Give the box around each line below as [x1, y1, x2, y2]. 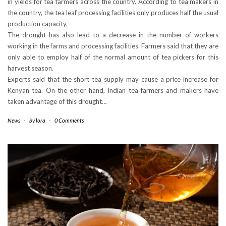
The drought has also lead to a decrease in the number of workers [8, 30, 218, 39]
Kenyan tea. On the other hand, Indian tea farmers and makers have [8, 86, 218, 94]
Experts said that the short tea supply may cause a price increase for [8, 75, 218, 83]
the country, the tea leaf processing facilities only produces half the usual [8, 8, 218, 17]
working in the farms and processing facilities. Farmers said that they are [8, 41, 218, 50]
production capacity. [8, 19, 68, 28]
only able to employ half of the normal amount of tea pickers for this [8, 52, 218, 61]
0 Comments [54, 117, 84, 124]
